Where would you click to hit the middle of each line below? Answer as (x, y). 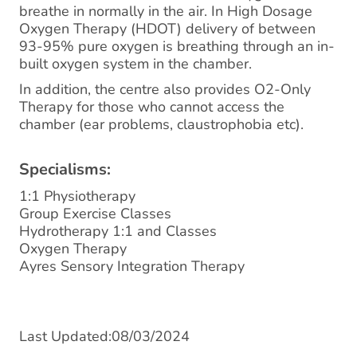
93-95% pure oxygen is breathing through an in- (177, 46)
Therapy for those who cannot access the (152, 107)
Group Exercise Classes (95, 214)
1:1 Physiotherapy (77, 196)
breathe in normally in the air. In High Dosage (166, 11)
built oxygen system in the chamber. (135, 64)
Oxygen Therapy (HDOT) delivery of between (167, 29)
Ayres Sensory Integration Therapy (132, 266)
